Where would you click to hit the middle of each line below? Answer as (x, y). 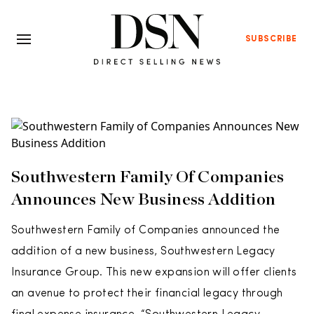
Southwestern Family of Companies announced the (146, 231)
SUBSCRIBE (271, 39)
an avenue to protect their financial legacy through (147, 294)
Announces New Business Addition (144, 199)
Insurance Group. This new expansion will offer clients (154, 273)
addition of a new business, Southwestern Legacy (143, 252)
